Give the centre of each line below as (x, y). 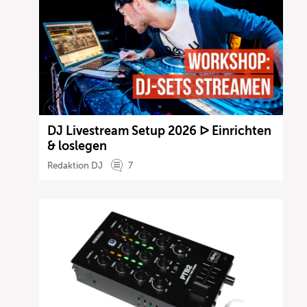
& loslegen (77, 146)
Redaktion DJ (75, 165)
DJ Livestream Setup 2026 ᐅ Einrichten (160, 131)
